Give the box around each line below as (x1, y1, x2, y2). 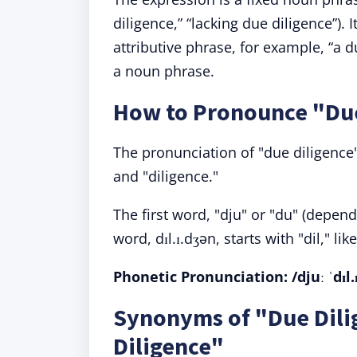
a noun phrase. (113, 61, 214, 80)
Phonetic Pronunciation (113, 267, 284, 286)
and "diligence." (113, 167, 218, 186)
